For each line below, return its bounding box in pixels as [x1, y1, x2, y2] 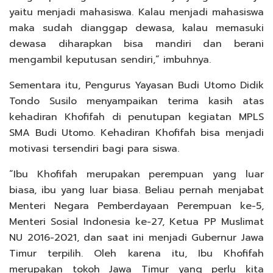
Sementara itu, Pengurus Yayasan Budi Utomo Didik [9, 78, 264, 93]
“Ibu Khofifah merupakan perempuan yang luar [9, 167, 264, 182]
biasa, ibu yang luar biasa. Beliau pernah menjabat [9, 183, 264, 198]
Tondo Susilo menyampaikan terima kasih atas [9, 94, 264, 109]
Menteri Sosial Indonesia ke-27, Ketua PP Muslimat [9, 214, 264, 230]
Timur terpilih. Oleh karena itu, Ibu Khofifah [9, 246, 264, 261]
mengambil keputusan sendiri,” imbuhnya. [9, 52, 211, 68]
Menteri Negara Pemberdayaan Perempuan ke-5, [9, 199, 264, 214]
